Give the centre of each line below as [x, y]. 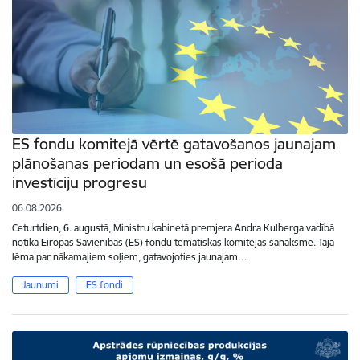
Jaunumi [41, 284]
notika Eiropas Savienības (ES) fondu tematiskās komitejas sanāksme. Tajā [173, 242]
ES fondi [104, 284]
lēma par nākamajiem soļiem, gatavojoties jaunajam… [130, 256]
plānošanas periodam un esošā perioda [147, 163]
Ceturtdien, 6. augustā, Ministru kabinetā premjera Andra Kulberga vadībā [173, 227]
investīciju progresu [80, 182]
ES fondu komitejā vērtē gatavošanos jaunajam [174, 143]
